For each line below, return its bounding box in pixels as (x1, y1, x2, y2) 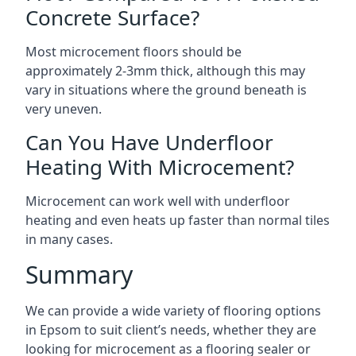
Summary (25, 258, 133, 291)
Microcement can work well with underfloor (25, 192, 290, 210)
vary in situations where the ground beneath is (25, 81, 307, 99)
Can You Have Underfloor (25, 128, 273, 157)
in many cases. (25, 230, 113, 248)
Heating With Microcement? (25, 153, 294, 181)
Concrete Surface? (25, 3, 199, 32)
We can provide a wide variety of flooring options (25, 302, 321, 319)
